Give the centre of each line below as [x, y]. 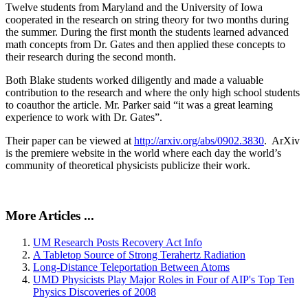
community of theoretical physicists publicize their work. [128, 166]
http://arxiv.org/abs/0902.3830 [199, 141]
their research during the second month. [91, 57]
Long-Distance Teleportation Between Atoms [131, 267]
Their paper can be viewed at [70, 141]
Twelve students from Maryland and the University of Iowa [134, 8]
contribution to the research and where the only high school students [153, 93]
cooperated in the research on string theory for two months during [147, 20]
